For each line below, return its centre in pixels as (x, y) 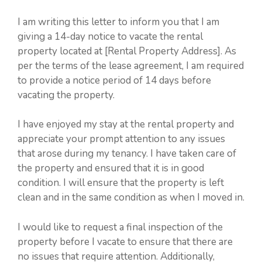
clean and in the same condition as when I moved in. (131, 198)
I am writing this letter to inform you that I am (118, 22)
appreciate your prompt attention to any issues (121, 139)
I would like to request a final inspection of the (120, 227)
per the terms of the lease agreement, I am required (131, 65)
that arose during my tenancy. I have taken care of (127, 154)
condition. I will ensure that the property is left (121, 183)
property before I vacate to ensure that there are (125, 242)
